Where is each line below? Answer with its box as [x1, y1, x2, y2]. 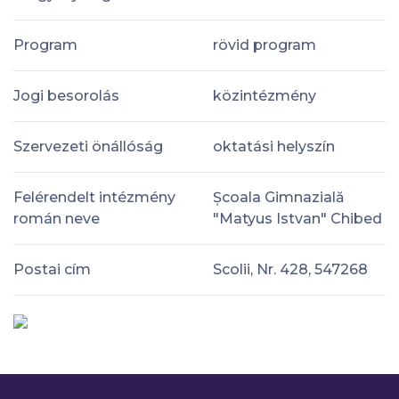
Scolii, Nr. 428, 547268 [213, 260, 368, 278]
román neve [13, 209, 100, 227]
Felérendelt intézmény [13, 188, 175, 206]
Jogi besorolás [13, 86, 119, 104]
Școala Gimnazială [213, 188, 345, 206]
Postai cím [13, 260, 91, 278]
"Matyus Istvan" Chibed [213, 209, 382, 227]
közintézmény [213, 86, 316, 104]
